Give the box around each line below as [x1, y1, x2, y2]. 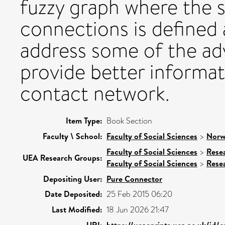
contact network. [20, 79, 170, 108]
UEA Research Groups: [23, 152, 102, 163]
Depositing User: [43, 173, 102, 184]
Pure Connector [106, 173, 162, 184]
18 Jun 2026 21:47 [106, 203, 169, 215]
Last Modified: [52, 203, 102, 215]
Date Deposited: [45, 188, 102, 199]
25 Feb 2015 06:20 [106, 188, 172, 200]
